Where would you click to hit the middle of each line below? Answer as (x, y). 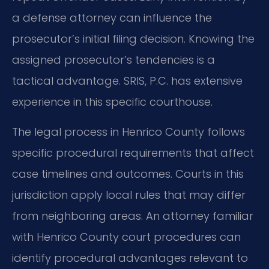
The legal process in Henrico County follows (128, 131)
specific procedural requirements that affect (133, 153)
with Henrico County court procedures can (126, 237)
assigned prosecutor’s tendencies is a (113, 60)
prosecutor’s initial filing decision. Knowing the (133, 39)
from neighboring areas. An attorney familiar (133, 216)
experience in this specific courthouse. (112, 102)
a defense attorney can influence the (112, 18)
